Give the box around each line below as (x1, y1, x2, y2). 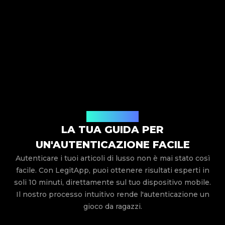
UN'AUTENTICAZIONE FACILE (35, 139, 190, 151)
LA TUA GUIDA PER (61, 124, 164, 136)
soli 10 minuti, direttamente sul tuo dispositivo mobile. (14, 178, 211, 187)
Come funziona (86, 113, 139, 121)
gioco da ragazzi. (83, 202, 142, 211)
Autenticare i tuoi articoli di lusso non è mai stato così (15, 154, 210, 163)
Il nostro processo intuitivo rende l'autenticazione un (16, 190, 209, 199)
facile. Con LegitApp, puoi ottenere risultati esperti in (16, 166, 209, 175)
